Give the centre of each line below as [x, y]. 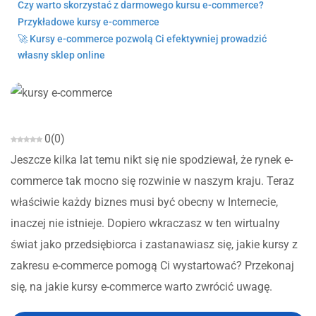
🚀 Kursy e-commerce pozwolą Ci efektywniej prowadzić [142, 39]
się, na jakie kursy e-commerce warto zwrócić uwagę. [143, 286]
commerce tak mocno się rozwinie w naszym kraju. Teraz [152, 181]
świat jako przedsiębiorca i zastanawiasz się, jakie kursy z [154, 244]
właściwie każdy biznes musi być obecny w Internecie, [144, 202]
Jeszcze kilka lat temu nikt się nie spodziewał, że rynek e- [152, 159]
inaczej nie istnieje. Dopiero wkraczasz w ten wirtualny [145, 223]
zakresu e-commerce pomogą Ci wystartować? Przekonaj [152, 265]
